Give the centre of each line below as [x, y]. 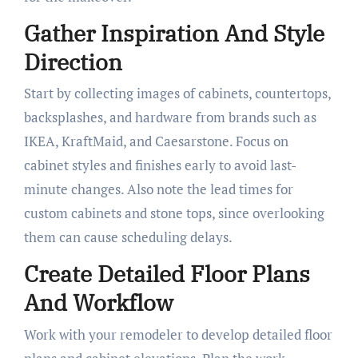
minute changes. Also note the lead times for [158, 189]
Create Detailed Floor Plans [167, 274]
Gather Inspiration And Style [174, 33]
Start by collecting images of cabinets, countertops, [177, 93]
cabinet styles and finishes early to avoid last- [160, 165]
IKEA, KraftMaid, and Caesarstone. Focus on [156, 141]
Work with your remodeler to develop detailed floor [178, 334]
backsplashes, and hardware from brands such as [170, 117]
